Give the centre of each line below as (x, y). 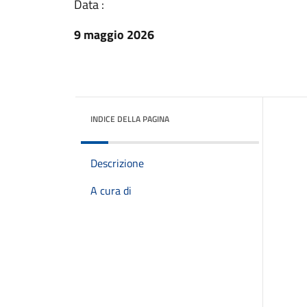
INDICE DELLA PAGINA (130, 119)
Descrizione (117, 163)
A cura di (111, 191)
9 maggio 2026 (114, 35)
